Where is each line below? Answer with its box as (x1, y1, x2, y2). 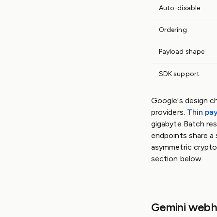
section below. (151, 154, 203, 163)
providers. (151, 108, 187, 117)
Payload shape (159, 47, 205, 56)
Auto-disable (159, 4, 200, 12)
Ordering (159, 26, 187, 34)
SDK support (159, 70, 200, 78)
